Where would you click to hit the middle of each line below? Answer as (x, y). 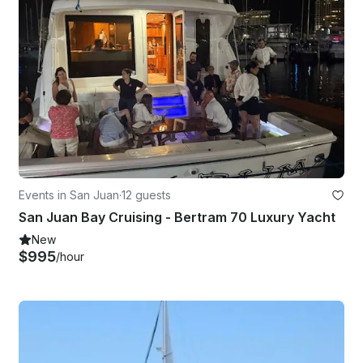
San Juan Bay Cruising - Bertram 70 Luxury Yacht (177, 217)
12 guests (146, 194)
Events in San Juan (69, 194)
